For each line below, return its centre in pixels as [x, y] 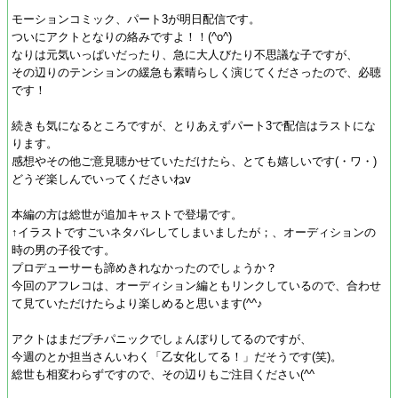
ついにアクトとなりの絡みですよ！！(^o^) [122, 37]
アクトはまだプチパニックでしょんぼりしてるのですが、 [162, 339]
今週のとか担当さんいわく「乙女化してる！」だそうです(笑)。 [177, 357]
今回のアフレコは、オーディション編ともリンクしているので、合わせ [196, 286]
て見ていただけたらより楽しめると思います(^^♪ [137, 303]
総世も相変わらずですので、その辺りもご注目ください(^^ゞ [169, 374]
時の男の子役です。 [64, 250]
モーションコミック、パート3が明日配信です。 [136, 19]
